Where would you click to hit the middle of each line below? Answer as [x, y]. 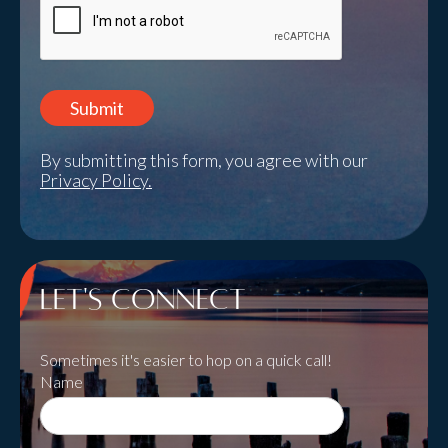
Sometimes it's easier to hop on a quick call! [186, 359]
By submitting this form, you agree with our [204, 160]
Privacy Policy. [96, 180]
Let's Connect [143, 299]
